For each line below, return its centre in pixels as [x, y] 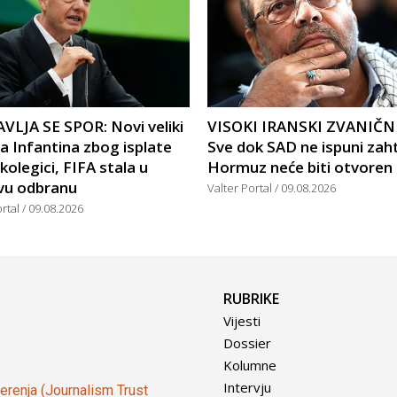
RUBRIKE [251, 299]
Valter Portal [241, 188]
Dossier [247, 343]
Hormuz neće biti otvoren [300, 167]
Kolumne [250, 366]
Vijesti [242, 321]
